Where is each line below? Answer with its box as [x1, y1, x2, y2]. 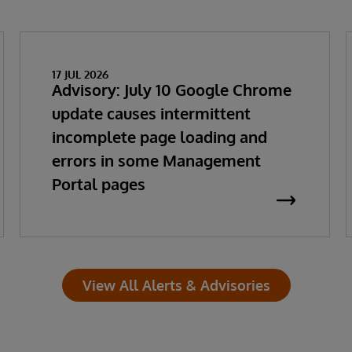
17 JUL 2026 [51, 68, 108, 81]
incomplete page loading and [51, 126, 267, 147]
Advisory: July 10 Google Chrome [51, 79, 291, 100]
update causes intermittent [51, 103, 251, 123]
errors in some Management [51, 150, 261, 170]
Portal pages [51, 174, 145, 194]
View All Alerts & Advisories [82, 277, 270, 294]
